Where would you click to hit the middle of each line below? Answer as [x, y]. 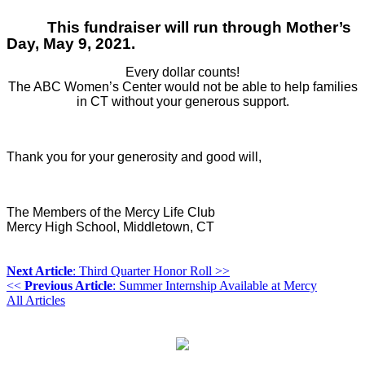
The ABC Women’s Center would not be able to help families [182, 86]
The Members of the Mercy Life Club [111, 212]
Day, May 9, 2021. [71, 43]
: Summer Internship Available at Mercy [215, 285]
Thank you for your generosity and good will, [134, 156]
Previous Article [68, 285]
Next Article [40, 270]
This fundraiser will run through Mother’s [199, 27]
